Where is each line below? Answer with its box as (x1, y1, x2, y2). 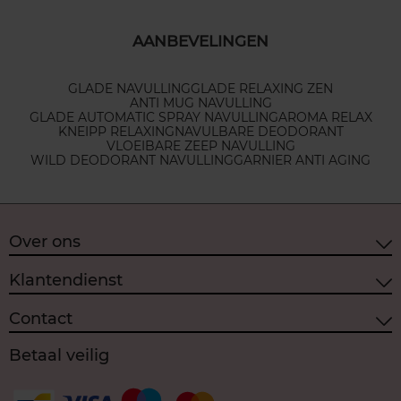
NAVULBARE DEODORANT (174, 123, 344, 140)
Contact (9, 309, 73, 329)
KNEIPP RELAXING (57, 123, 175, 140)
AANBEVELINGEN (132, 31, 269, 50)
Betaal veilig (9, 345, 109, 365)
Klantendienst (9, 270, 123, 291)
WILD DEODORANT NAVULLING (30, 151, 234, 168)
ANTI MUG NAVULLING (129, 94, 272, 111)
